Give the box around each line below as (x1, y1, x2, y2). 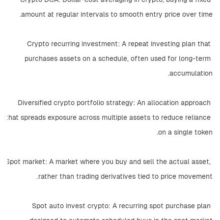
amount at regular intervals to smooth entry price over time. (21, 10, 213, 19)
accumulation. (169, 69, 213, 78)
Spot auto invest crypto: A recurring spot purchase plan (32, 201, 211, 210)
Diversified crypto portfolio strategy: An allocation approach (18, 98, 211, 107)
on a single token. (158, 128, 213, 137)
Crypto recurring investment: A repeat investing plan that (27, 39, 211, 48)
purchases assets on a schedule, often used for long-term (25, 54, 211, 63)
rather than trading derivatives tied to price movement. (38, 172, 213, 181)
